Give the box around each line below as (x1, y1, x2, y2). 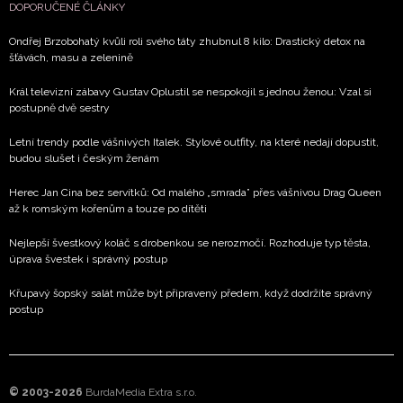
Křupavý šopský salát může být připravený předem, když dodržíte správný (9, 287, 372, 300)
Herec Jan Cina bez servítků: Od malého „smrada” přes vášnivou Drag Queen (9, 186, 381, 200)
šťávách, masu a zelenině (9, 51, 133, 65)
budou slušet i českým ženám (9, 152, 159, 166)
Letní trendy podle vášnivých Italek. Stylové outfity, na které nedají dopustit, (9, 136, 379, 149)
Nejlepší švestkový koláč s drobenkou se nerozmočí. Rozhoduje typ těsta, (9, 237, 371, 250)
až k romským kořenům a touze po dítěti (9, 202, 207, 216)
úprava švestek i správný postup (9, 253, 167, 266)
